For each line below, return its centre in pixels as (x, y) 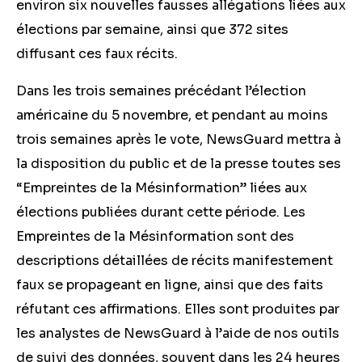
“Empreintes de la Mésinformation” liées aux (162, 188)
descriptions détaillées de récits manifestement (175, 261)
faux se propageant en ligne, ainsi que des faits (170, 285)
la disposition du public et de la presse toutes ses (179, 164)
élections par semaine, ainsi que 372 (135, 29)
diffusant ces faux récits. (99, 54)
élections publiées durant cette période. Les (161, 212)
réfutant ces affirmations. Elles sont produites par (178, 309)
